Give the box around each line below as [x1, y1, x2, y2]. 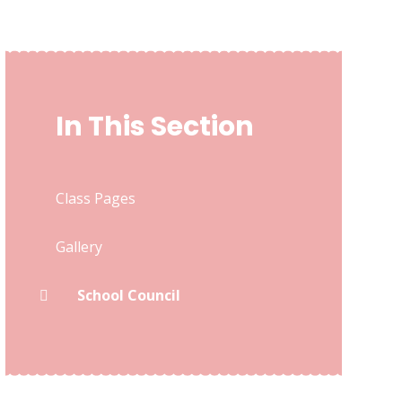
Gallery [55, 236, 102, 257]
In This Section [55, 107, 254, 145]
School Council [76, 284, 180, 305]
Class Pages [55, 188, 135, 208]
